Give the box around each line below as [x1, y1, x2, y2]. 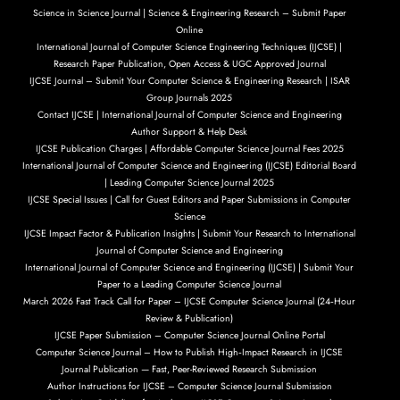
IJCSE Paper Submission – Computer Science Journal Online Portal [54, 328, 325, 342]
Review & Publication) [146, 311, 233, 325]
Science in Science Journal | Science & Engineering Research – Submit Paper [32, 5, 346, 20]
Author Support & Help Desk [131, 124, 247, 138]
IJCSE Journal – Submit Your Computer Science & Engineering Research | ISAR [29, 73, 350, 87]
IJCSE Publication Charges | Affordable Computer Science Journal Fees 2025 [35, 141, 344, 155]
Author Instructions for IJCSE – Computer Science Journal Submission [46, 379, 332, 393]
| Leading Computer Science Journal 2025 [104, 175, 274, 189]
